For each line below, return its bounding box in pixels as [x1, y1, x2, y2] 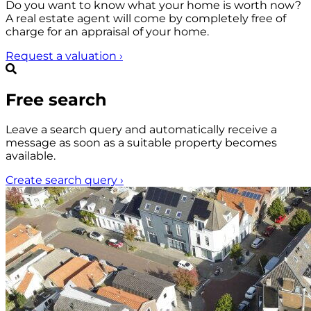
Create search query [6, 174, 120, 187]
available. [6, 149, 56, 163]
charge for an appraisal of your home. [6, 24, 209, 38]
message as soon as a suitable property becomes [6, 136, 277, 150]
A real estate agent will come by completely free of [6, 11, 286, 25]
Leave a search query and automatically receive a [6, 123, 277, 137]
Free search [6, 89, 107, 110]
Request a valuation [6, 49, 119, 62]
